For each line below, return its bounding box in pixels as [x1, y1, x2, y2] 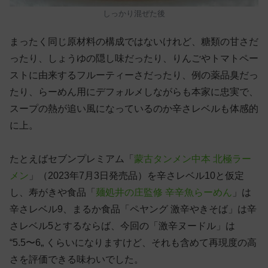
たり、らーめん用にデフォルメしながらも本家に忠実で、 [10, 87, 258, 98]
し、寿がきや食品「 [10, 187, 96, 198]
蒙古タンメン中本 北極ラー [134, 154, 251, 165]
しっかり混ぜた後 [103, 8, 165, 18]
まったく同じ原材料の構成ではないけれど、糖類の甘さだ [10, 36, 258, 47]
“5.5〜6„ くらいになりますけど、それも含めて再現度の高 [10, 237, 257, 248]
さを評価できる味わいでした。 [10, 254, 144, 265]
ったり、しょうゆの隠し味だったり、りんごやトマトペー [10, 53, 258, 64]
